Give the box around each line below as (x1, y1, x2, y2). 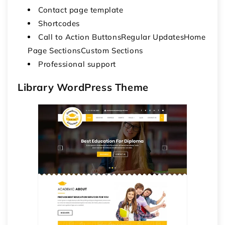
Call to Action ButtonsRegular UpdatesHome (38, 32, 206, 42)
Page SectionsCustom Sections (28, 45, 143, 55)
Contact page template (38, 5, 124, 15)
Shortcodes (38, 18, 80, 28)
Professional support (38, 59, 116, 69)
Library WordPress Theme (18, 80, 149, 93)
